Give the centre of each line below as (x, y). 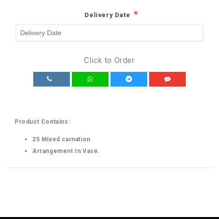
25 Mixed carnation (61, 139)
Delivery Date (108, 15)
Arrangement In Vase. (66, 151)
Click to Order (109, 60)
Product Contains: (43, 121)
